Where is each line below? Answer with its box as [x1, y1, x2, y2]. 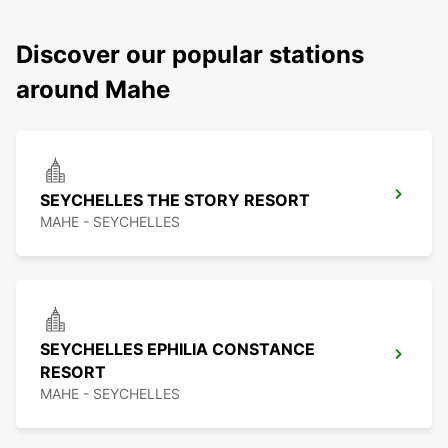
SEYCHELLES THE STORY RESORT [40, 190, 310, 211]
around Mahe [16, 75, 170, 105]
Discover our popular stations [16, 40, 364, 70]
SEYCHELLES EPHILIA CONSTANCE [40, 339, 315, 360]
